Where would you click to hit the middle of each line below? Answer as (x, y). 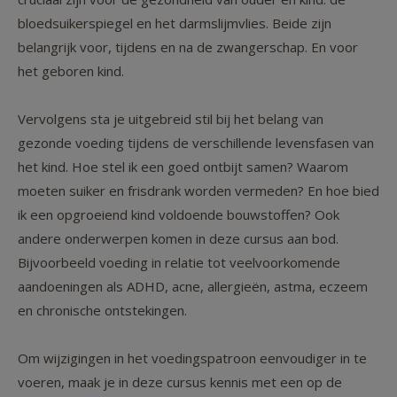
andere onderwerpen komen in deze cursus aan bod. (178, 239)
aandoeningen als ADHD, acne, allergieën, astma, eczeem (193, 287)
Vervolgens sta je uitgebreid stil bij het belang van (171, 119)
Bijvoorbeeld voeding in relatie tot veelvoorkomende (179, 263)
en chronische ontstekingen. (102, 311)
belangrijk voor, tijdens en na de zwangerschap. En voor (188, 47)
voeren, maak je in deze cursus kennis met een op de (180, 382)
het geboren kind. (71, 71)
